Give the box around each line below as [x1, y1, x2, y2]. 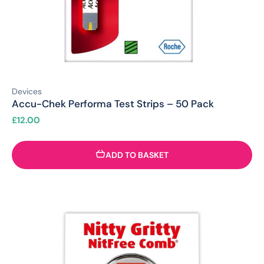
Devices [12, 86, 42, 97]
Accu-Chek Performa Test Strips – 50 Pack [12, 97, 214, 111]
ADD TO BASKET [105, 149, 169, 160]
